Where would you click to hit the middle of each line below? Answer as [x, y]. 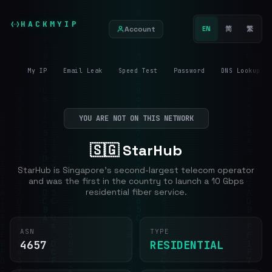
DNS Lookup [240, 71]
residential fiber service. [136, 192]
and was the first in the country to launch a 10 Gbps [136, 181]
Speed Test [138, 71]
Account [140, 29]
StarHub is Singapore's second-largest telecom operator [136, 170]
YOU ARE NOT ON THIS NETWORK [136, 118]
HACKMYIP [50, 24]
